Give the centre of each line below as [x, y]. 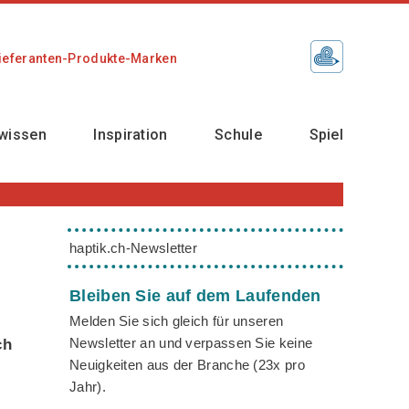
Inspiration [131, 135]
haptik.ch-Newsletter [133, 248]
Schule [238, 135]
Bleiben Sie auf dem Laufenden [195, 295]
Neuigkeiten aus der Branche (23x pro [187, 364]
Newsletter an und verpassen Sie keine [191, 342]
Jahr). [88, 386]
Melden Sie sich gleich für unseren [177, 320]
